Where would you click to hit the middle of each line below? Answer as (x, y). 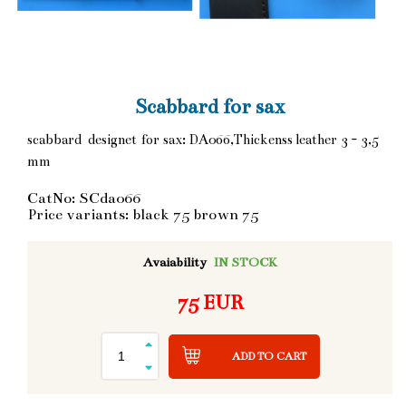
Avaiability (175, 263)
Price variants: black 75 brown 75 (143, 214)
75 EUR (210, 303)
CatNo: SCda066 (84, 198)
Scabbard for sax (210, 106)
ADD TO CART (269, 356)
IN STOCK (245, 263)
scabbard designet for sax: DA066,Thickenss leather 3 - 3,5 (203, 139)
